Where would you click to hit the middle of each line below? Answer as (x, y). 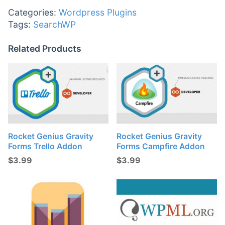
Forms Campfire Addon (161, 146)
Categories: (33, 13)
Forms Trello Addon (45, 146)
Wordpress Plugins (98, 13)
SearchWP (54, 25)
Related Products (45, 49)
